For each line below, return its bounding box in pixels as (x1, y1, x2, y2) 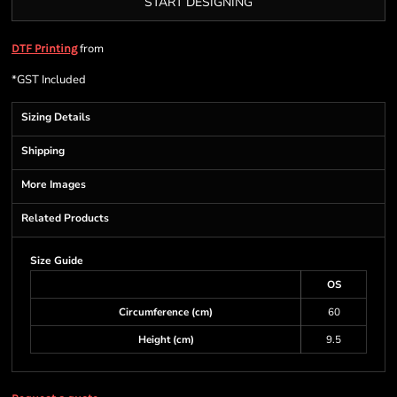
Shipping (21, 144, 65, 158)
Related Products (21, 211, 109, 225)
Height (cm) (137, 332, 194, 346)
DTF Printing (12, 42, 77, 55)
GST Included (17, 72, 86, 88)
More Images (21, 177, 86, 191)
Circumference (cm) (119, 305, 213, 319)
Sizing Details (21, 110, 90, 124)
